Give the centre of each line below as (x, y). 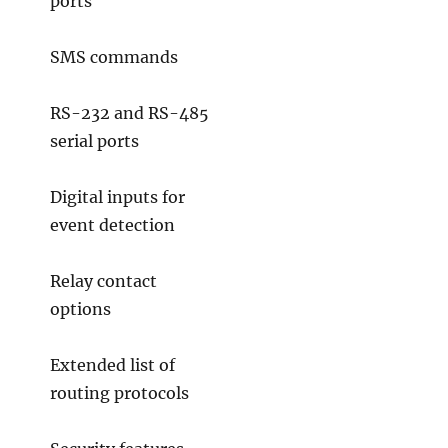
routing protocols (119, 392)
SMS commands (113, 56)
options (80, 308)
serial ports (94, 140)
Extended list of (112, 364)
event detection (112, 224)
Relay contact (103, 280)
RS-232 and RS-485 (129, 112)
